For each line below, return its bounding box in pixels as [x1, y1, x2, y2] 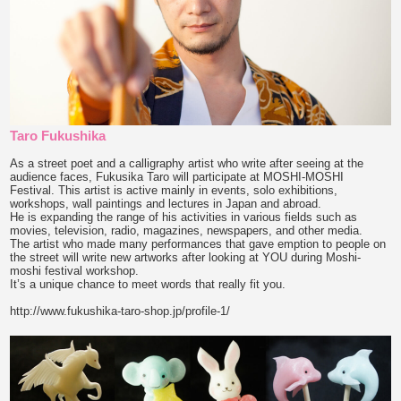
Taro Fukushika [10, 127, 107, 143]
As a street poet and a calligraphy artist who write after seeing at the [10, 156, 364, 170]
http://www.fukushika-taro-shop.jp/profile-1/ [10, 303, 231, 318]
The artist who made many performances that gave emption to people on [10, 236, 387, 251]
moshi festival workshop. [10, 263, 140, 277]
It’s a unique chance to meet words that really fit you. [10, 277, 286, 291]
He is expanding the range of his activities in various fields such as [10, 209, 358, 224]
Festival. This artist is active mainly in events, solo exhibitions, [10, 183, 338, 197]
